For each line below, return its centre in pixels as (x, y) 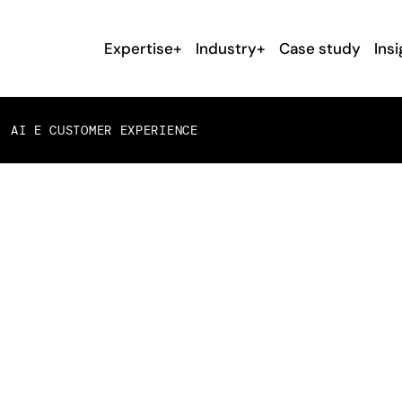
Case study (320, 48)
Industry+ (231, 48)
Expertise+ (143, 48)
